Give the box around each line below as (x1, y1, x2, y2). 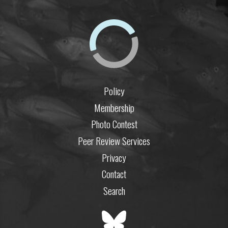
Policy (103, 83, 125, 99)
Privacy (102, 150, 126, 165)
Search (103, 183, 125, 198)
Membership (94, 100, 134, 115)
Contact (102, 166, 126, 182)
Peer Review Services (78, 133, 150, 148)
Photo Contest (91, 117, 137, 132)
